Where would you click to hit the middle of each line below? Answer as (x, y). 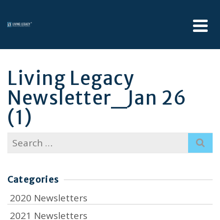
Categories (33, 179)
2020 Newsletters (49, 198)
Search (22, 138)
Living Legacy (71, 78)
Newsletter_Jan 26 (97, 98)
